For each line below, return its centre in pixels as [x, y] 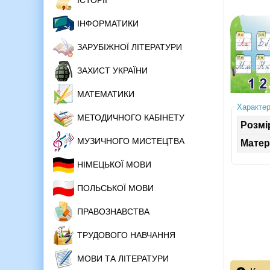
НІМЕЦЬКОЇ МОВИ [114, 165]
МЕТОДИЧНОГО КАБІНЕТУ [131, 118]
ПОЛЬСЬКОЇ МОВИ [115, 188]
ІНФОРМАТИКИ [108, 24]
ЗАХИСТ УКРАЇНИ [112, 71]
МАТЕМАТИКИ [106, 94]
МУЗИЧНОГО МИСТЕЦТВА [131, 141]
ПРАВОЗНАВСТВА [113, 212]
